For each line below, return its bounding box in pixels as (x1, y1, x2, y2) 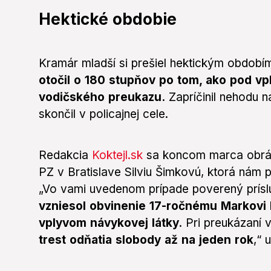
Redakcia (39, 148, 92, 163)
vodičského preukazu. (39, 90, 165, 105)
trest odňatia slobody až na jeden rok (39, 233, 253, 247)
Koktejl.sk (92, 148, 143, 163)
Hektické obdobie (39, 10, 177, 29)
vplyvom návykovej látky (39, 216, 179, 230)
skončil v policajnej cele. (39, 107, 168, 122)
